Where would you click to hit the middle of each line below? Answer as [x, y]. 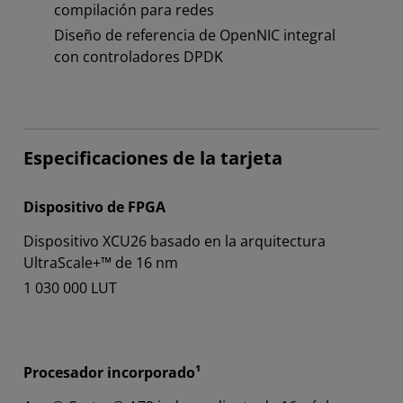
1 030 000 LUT [70, 288]
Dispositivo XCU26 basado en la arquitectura [175, 242]
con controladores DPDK [139, 57]
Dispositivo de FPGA [94, 207]
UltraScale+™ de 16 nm [101, 263]
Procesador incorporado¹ [112, 373]
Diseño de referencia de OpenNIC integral [195, 36]
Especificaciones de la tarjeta [153, 158]
